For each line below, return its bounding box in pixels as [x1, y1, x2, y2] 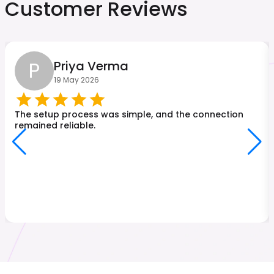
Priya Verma [54, 57, 128, 75]
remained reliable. [15, 119, 95, 131]
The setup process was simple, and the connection [15, 108, 243, 120]
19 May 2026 [54, 74, 99, 85]
